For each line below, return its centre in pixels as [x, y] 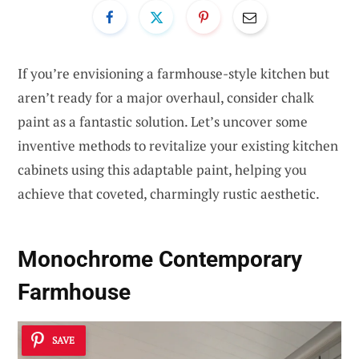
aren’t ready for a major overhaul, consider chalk [166, 97]
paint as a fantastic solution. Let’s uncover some [163, 121]
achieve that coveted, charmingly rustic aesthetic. [169, 193]
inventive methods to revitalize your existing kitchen [178, 145]
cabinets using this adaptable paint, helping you [162, 169]
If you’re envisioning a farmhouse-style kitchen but [173, 73]
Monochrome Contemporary [160, 260]
